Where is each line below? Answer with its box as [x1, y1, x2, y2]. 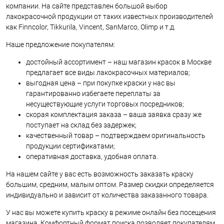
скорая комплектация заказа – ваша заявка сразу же [26, 110, 201, 118]
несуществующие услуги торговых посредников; [26, 99, 184, 108]
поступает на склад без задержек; [26, 120, 136, 129]
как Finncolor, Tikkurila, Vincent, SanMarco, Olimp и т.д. [6, 22, 175, 31]
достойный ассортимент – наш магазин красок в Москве [26, 57, 211, 66]
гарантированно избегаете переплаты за [26, 89, 160, 97]
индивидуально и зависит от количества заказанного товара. [6, 190, 208, 199]
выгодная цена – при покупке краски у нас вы [26, 78, 175, 87]
